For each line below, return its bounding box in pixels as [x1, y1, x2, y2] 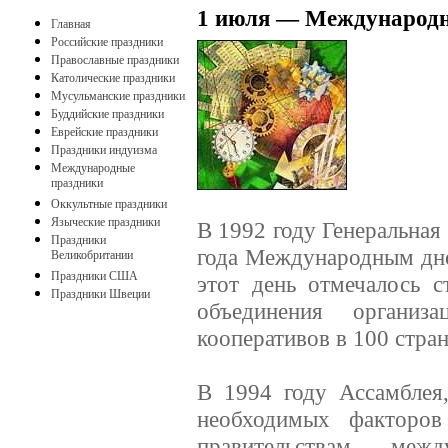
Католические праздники [51, 71, 175, 85]
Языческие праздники [51, 215, 160, 229]
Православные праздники [51, 53, 179, 67]
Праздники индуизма [51, 143, 157, 157]
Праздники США [51, 269, 138, 283]
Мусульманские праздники [51, 89, 185, 103]
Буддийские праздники [51, 107, 164, 121]
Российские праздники [51, 35, 163, 49]
